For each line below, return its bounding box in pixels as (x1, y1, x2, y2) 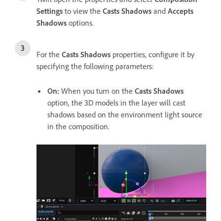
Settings (37, 6, 63, 16)
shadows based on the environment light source (47, 110, 202, 119)
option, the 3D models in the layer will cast (47, 98, 185, 108)
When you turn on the (61, 86, 135, 96)
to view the (63, 6, 103, 16)
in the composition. (47, 121, 110, 131)
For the (37, 49, 62, 59)
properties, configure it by (110, 49, 194, 59)
